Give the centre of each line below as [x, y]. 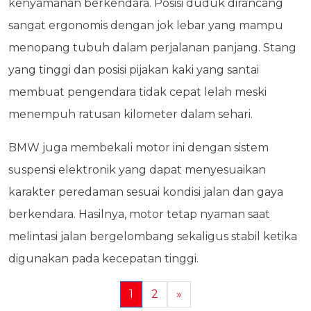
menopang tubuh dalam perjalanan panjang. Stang [152, 48]
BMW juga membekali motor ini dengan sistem [138, 148]
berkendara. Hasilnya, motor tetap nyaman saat [139, 215]
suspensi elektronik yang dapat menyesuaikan [137, 170]
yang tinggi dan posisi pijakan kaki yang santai [134, 70]
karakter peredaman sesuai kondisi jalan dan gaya [146, 192]
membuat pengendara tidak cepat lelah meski [137, 92]
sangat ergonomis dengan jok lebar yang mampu [146, 26]
